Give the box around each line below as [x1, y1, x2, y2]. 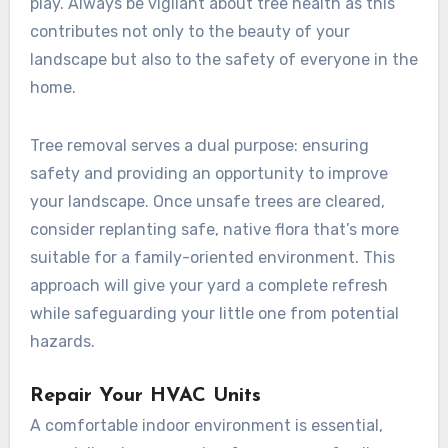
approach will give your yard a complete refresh [29, 275, 388, 295]
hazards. [29, 331, 95, 351]
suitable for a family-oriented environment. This [29, 247, 395, 267]
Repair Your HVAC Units [29, 385, 261, 406]
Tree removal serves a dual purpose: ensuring [29, 135, 369, 155]
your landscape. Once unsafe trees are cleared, [29, 191, 385, 211]
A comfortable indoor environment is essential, [29, 415, 383, 435]
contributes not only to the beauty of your [29, 21, 350, 41]
